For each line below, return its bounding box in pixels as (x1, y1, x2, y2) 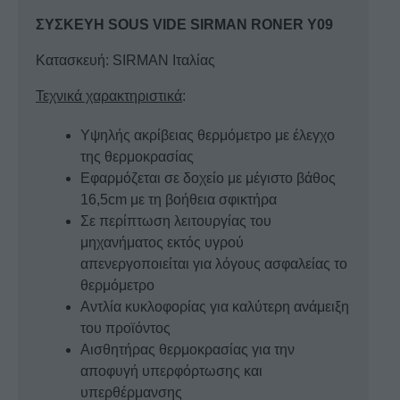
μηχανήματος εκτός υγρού (80, 234, 244, 250)
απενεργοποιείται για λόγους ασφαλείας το (80, 255, 347, 271)
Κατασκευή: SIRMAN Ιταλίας (36, 52, 215, 68)
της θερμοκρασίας (80, 148, 194, 164)
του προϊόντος (80, 320, 171, 336)
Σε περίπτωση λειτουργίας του (80, 212, 271, 229)
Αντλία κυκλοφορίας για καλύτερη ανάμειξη (80, 298, 349, 314)
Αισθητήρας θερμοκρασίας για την (80, 341, 295, 357)
